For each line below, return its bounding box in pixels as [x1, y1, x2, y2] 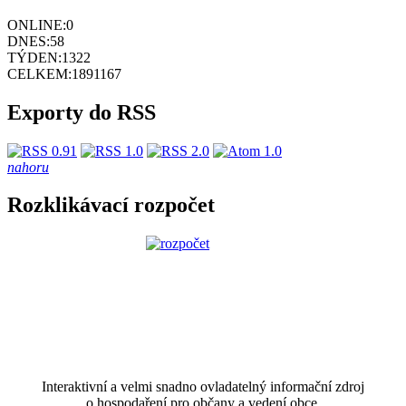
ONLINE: [7, 16, 66, 33]
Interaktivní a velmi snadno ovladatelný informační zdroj [42, 379, 364, 395]
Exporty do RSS [7, 100, 156, 124]
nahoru [7, 159, 49, 175]
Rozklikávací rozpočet [7, 193, 215, 217]
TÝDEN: [7, 49, 62, 65]
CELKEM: [7, 65, 72, 82]
